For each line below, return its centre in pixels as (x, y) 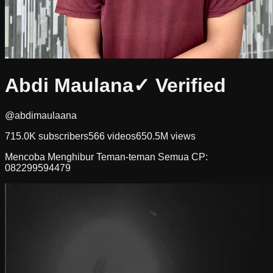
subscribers (62, 136)
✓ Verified (180, 86)
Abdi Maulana (69, 86)
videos (120, 136)
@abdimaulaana (41, 115)
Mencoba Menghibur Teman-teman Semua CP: (106, 157)
